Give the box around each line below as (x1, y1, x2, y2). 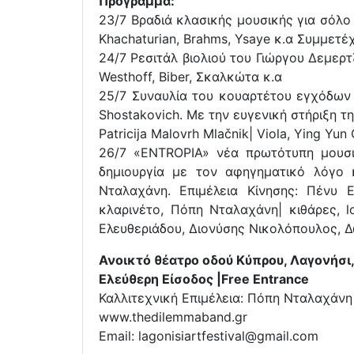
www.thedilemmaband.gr (99, 308, 247, 325)
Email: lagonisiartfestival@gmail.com (99, 327, 318, 344)
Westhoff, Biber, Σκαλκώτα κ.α (99, 68, 282, 85)
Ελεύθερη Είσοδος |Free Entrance (99, 270, 309, 287)
